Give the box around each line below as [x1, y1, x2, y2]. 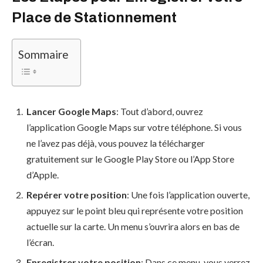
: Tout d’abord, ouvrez [116, 105, 203, 117]
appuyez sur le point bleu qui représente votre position [26, 204, 243, 216]
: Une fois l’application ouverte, [127, 188, 249, 200]
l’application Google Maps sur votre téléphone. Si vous [26, 121, 242, 133]
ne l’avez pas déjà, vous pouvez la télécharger [26, 137, 205, 149]
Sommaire [18, 48, 69, 62]
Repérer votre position [26, 188, 127, 200]
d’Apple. [26, 168, 59, 180]
